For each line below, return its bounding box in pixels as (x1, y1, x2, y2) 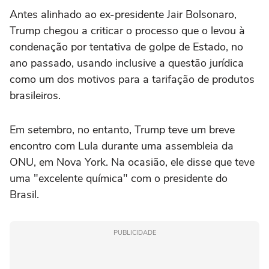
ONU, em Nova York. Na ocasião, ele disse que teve (10, 154, 255, 169)
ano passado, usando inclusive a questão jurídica (10, 55, 244, 70)
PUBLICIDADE (113, 228, 156, 237)
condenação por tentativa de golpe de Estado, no (10, 39, 243, 54)
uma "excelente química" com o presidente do (10, 171, 228, 186)
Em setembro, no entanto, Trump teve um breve (10, 122, 235, 137)
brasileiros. (10, 88, 61, 103)
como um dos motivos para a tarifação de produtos (10, 71, 255, 86)
